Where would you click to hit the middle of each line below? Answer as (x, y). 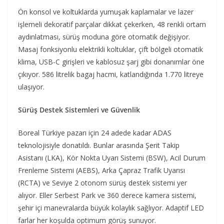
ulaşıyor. (31, 86)
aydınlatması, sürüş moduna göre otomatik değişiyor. (104, 36)
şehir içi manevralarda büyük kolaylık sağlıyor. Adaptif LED (111, 207)
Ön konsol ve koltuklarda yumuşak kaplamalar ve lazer (106, 11)
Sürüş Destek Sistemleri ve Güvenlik (79, 109)
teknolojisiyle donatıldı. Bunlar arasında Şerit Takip (99, 145)
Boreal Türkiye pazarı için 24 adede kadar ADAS (95, 132)
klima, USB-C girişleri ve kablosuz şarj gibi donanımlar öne (111, 61)
